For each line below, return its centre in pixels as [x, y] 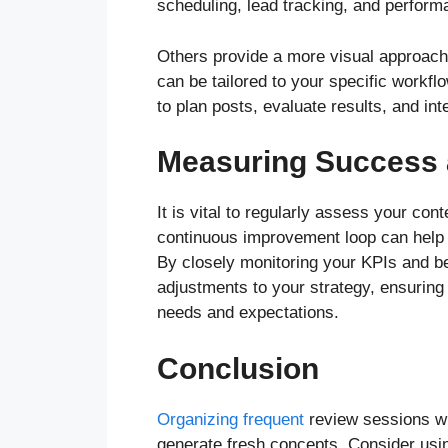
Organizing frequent [230, 419]
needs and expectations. [250, 313]
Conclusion [238, 368]
